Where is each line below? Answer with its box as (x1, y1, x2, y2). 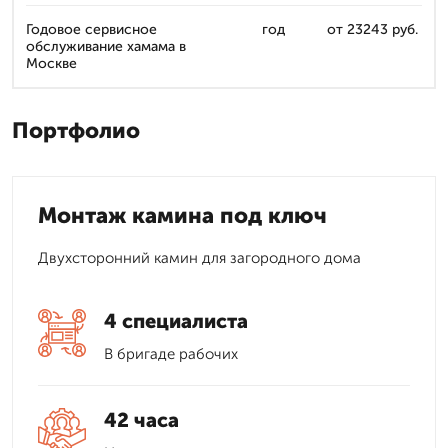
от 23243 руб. (327, 21, 418, 38)
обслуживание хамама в (26, 38, 186, 55)
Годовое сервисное (26, 21, 157, 38)
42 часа (104, 408, 179, 432)
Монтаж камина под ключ (38, 202, 327, 229)
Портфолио (12, 117, 140, 144)
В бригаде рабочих (104, 345, 238, 363)
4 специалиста (104, 309, 248, 333)
